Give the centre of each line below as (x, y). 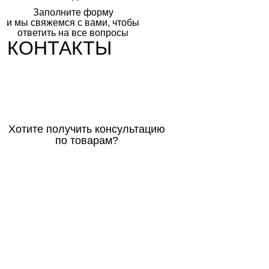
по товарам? (87, 140)
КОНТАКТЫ (59, 48)
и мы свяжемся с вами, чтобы (73, 22)
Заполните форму (73, 12)
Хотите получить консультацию (87, 129)
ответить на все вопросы (73, 32)
